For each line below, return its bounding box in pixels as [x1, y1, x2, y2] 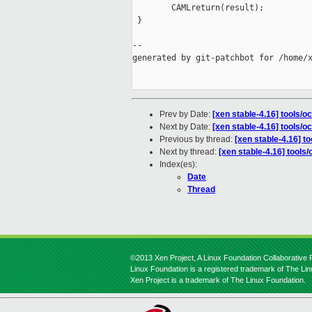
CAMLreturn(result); [132, 3, 264, 13]
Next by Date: [159, 122, 212, 132]
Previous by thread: [159, 134, 235, 145]
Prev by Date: [159, 109, 212, 120]
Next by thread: [159, 147, 219, 157]
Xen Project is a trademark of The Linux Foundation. [130, 276, 306, 284]
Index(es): [159, 159, 197, 170]
